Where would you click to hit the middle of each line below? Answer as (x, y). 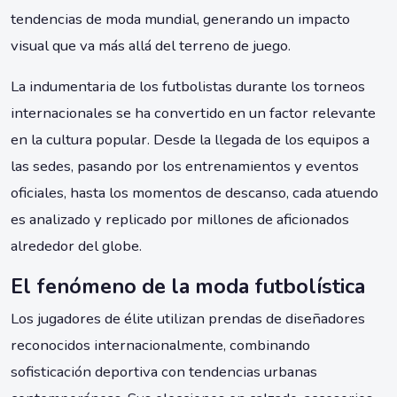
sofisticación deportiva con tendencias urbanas (164, 372)
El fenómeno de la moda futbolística (188, 287)
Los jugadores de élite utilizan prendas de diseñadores (188, 319)
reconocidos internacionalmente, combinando (160, 346)
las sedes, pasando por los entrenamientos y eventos (185, 167)
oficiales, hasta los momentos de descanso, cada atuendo (195, 193)
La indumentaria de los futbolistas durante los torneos (188, 87)
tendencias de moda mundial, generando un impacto (180, 19)
